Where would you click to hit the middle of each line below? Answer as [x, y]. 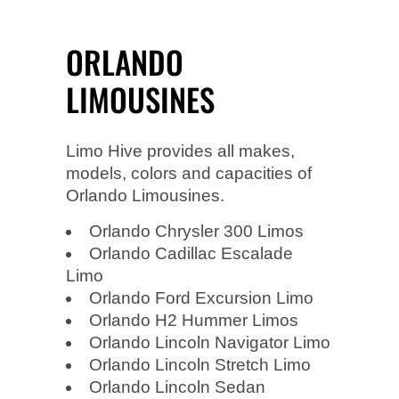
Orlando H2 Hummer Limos [194, 320]
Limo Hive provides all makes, [180, 151]
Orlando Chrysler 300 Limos [196, 231]
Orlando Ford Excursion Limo [201, 297]
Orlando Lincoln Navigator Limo [210, 342]
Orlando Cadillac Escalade [191, 253]
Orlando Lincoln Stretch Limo [200, 364]
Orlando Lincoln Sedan [177, 387]
